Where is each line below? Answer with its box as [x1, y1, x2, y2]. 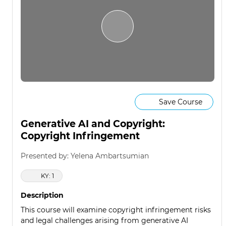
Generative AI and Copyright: [21, 118, 165, 130]
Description [21, 191, 64, 200]
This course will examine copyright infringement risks [21, 205, 211, 215]
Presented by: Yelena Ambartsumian [21, 151, 149, 161]
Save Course [158, 97, 202, 106]
